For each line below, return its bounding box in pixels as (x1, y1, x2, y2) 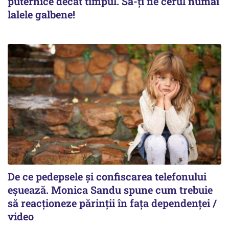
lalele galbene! (8, 8, 75, 21)
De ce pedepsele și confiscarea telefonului (8, 169, 207, 183)
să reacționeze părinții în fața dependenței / (8, 196, 217, 210)
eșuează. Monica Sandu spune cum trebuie (8, 182, 213, 196)
